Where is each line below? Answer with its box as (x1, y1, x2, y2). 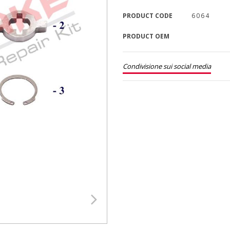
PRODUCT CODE (123, 11, 172, 20)
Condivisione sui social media (123, 62, 211, 71)
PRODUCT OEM (123, 32, 169, 41)
